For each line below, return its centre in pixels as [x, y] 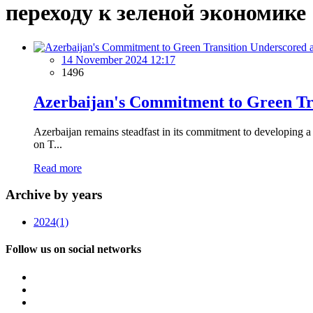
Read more [58, 168]
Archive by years [54, 195]
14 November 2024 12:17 [118, 59]
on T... [48, 144]
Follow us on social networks [73, 249]
